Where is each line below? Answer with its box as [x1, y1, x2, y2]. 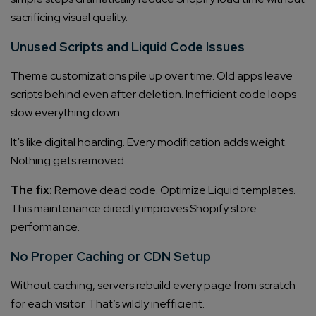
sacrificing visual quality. [11, 10, 128, 25]
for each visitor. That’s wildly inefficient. [11, 296, 205, 312]
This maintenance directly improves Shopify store [11, 201, 257, 217]
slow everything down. [11, 105, 122, 121]
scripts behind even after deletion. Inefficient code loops [11, 87, 296, 102]
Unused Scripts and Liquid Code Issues [11, 39, 245, 56]
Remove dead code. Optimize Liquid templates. [52, 183, 296, 198]
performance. [11, 219, 80, 235]
